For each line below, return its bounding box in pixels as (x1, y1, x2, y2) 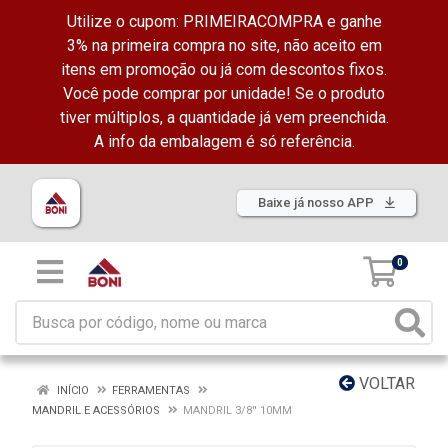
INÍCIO (54, 384, 89, 397)
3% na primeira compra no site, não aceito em (66, 36, 382, 55)
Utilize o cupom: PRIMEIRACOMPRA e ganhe (66, 12, 382, 31)
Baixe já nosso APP (258, 195, 377, 210)
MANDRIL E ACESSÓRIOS (32, 404, 160, 417)
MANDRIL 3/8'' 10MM (183, 404, 292, 417)
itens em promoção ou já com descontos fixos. (61, 60, 387, 79)
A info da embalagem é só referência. (93, 132, 355, 151)
